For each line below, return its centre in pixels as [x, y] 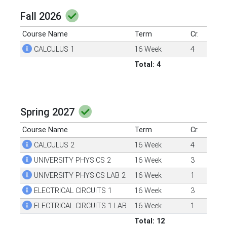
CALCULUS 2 [53, 145]
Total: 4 [148, 65]
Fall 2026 [42, 16]
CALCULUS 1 [53, 49]
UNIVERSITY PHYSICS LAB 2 [79, 176]
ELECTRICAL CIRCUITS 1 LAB [80, 206]
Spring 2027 [49, 112]
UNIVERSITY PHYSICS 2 [72, 160]
